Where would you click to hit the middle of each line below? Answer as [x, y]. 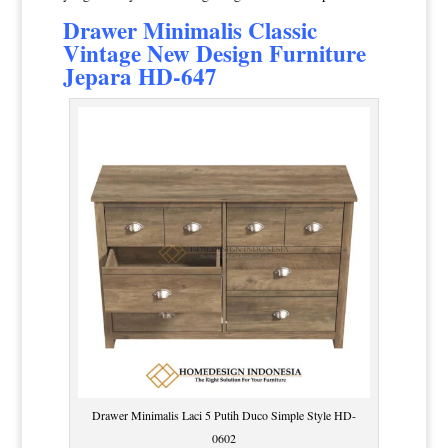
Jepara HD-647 [139, 75]
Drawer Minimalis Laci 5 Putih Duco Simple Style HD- [223, 415]
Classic [279, 29]
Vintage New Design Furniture [214, 52]
